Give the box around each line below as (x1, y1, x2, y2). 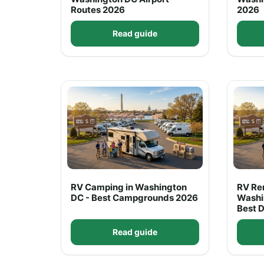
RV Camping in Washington (71, 181, 187, 193)
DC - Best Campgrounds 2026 (71, 192, 198, 203)
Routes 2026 (71, 4, 125, 15)
